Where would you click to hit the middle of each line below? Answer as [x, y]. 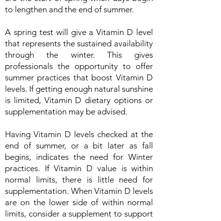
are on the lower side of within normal [79, 202]
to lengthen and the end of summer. [69, 9]
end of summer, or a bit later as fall [79, 146]
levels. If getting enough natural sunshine [79, 89]
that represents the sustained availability [79, 43]
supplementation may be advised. [66, 111]
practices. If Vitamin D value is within [79, 168]
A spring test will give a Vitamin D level [79, 32]
